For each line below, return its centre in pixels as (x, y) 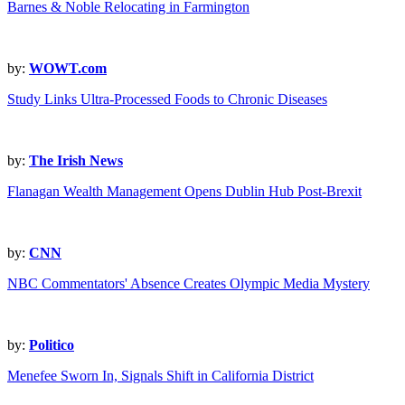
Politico (52, 345)
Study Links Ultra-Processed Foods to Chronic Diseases (167, 99)
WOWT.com (68, 69)
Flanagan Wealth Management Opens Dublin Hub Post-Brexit (184, 192)
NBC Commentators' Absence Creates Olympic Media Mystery (188, 284)
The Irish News (76, 161)
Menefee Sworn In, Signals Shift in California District (160, 376)
